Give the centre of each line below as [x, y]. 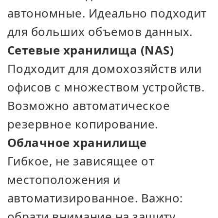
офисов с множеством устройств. [106, 87]
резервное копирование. [83, 124]
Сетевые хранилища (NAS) [91, 50]
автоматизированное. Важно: [95, 198]
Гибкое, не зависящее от [81, 161]
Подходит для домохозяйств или [105, 68]
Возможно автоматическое [89, 105]
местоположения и [64, 179]
